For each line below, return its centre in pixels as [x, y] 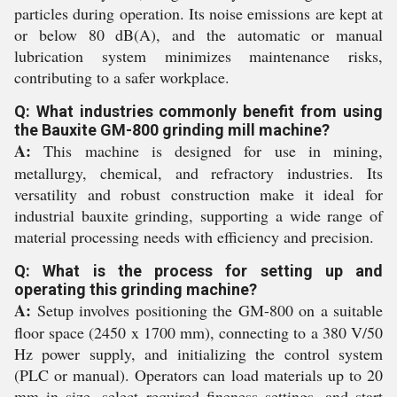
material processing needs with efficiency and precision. [194, 236]
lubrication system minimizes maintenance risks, [198, 55]
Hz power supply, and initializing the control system [198, 353]
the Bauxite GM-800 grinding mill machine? [172, 129]
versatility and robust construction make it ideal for [198, 194]
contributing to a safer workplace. [122, 77]
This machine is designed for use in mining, [207, 150]
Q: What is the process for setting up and [198, 270]
